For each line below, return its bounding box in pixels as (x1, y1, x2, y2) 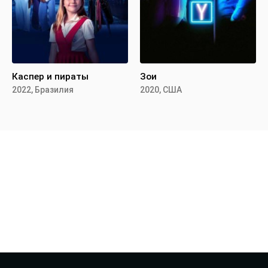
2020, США (140, 84, 182, 95)
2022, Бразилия (12, 84, 74, 95)
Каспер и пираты (12, 71, 89, 82)
